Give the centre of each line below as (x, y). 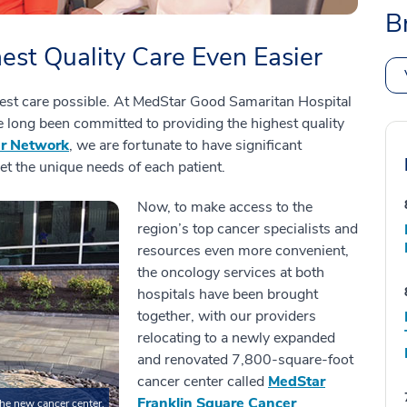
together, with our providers (227, 316)
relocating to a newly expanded (236, 338)
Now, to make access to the (225, 207)
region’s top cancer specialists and (248, 228)
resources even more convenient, (243, 250)
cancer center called (203, 381)
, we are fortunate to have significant (185, 145)
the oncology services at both (231, 272)
